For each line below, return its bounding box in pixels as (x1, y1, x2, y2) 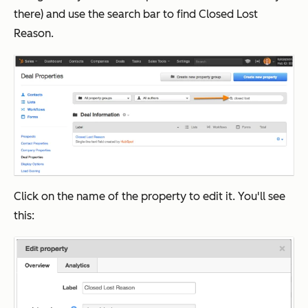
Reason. (14, 27, 54, 41)
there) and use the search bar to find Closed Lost (14, 8, 258, 21)
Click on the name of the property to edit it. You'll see (14, 189, 285, 203)
